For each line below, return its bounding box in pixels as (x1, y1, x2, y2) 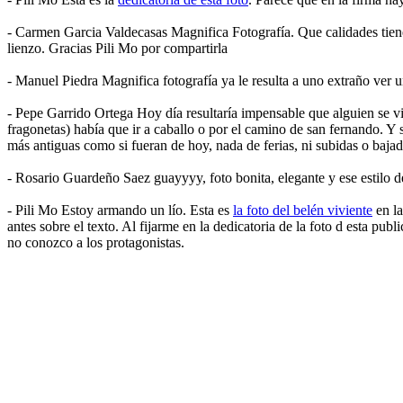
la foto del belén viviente (233, 201, 372, 218)
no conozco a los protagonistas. (7, 234, 184, 250)
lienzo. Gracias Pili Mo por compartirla (7, 40, 228, 56)
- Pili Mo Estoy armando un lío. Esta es (7, 201, 233, 218)
